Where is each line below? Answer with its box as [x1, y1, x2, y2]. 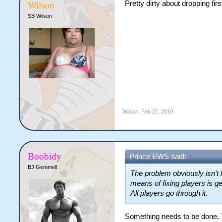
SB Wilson [28, 13, 53, 19]
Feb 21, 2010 [141, 109, 173, 114]
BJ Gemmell [28, 164, 57, 170]
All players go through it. [130, 189, 208, 197]
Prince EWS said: [129, 153, 189, 161]
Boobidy [28, 151, 62, 162]
